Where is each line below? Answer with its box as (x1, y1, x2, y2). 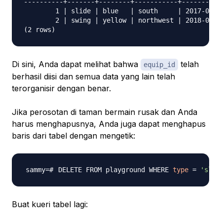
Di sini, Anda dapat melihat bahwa (12, 59, 141, 70)
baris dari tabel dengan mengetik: (12, 131, 135, 141)
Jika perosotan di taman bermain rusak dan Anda (12, 107, 197, 117)
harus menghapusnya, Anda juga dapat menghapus (12, 119, 206, 129)
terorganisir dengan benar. (12, 83, 111, 94)
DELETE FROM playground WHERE (58, 166, 173, 174)
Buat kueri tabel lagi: (12, 199, 88, 210)
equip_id (144, 61, 175, 69)
